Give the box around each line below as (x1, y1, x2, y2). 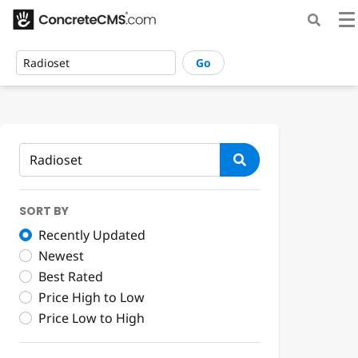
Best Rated (38, 268, 103, 286)
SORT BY (19, 203, 69, 220)
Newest (38, 247, 84, 265)
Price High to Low (38, 288, 145, 307)
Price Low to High (38, 309, 145, 328)
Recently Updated (38, 226, 145, 245)
